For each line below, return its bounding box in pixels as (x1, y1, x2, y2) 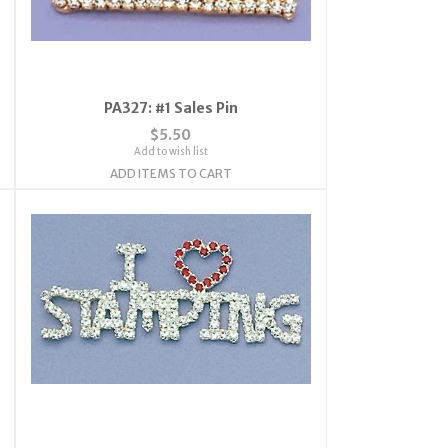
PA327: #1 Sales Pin (103, 98, 238, 117)
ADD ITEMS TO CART (109, 165, 232, 181)
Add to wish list (133, 144, 208, 158)
